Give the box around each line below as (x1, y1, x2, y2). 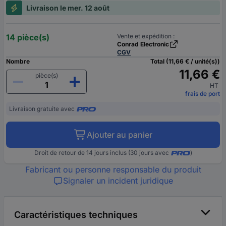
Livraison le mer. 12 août (26, 4, 109, 13)
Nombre (6, 58, 30, 66)
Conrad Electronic (117, 40, 169, 48)
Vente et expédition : (117, 32, 175, 40)
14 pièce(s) (6, 32, 49, 43)
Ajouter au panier (86, 130, 152, 140)
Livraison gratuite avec (9, 105, 75, 113)
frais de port (185, 90, 220, 98)
